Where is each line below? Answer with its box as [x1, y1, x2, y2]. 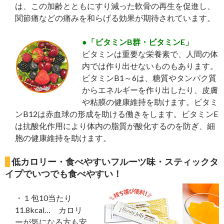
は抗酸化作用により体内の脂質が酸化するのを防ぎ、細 [15, 121, 215, 130]
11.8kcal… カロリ [15, 205, 82, 214]
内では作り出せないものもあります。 [82, 61, 218, 70]
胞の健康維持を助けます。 [15, 133, 111, 142]
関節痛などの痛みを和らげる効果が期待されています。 [15, 13, 215, 22]
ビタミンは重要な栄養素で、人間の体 [82, 49, 218, 58]
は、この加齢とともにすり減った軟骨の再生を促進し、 [15, 1, 215, 10]
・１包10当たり [15, 193, 72, 202]
